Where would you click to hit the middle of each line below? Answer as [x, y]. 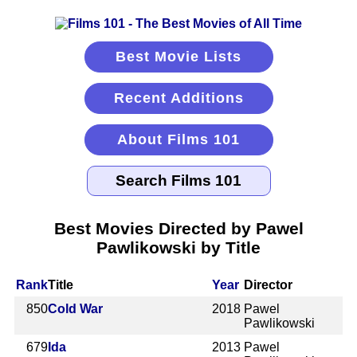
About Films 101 [178, 139]
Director [269, 284]
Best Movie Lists [178, 57]
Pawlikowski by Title [178, 247]
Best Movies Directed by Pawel [178, 228]
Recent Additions [178, 98]
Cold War [75, 308]
